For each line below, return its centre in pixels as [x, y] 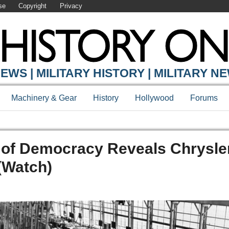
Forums [204, 98]
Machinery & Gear [44, 98]
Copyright [33, 6]
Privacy [71, 6]
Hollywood [154, 98]
